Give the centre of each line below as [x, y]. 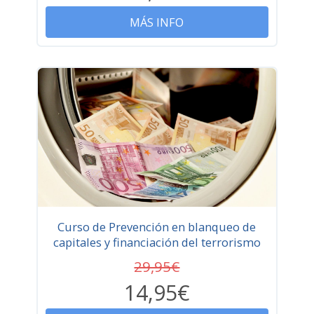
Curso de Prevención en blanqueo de [157, 226]
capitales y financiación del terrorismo [157, 242]
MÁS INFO [157, 22]
